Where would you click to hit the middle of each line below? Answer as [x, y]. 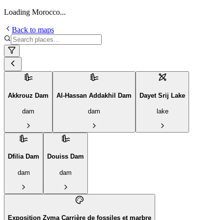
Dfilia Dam [24, 157]
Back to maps [33, 30]
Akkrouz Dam [28, 95]
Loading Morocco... [35, 12]
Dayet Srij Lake [162, 95]
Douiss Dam [66, 157]
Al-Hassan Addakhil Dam [94, 95]
